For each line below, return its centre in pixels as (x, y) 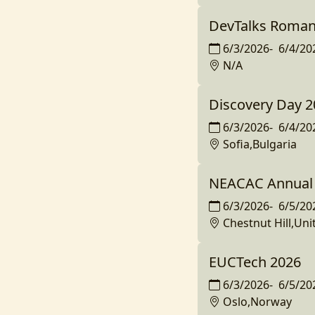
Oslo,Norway (257, 302)
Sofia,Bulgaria (259, 144)
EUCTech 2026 (255, 262)
